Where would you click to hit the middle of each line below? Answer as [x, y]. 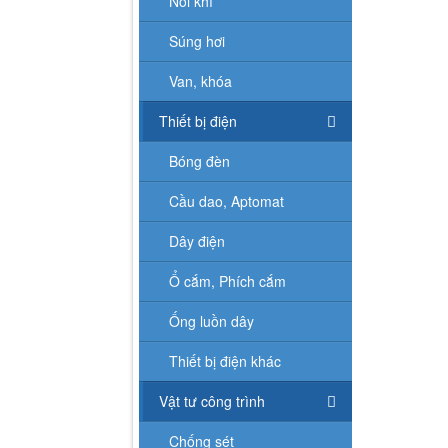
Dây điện [197, 240]
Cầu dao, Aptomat [226, 200]
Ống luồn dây [211, 320]
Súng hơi [197, 40]
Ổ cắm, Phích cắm [227, 280]
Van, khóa [200, 80]
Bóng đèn [199, 160]
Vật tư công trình [212, 400]
